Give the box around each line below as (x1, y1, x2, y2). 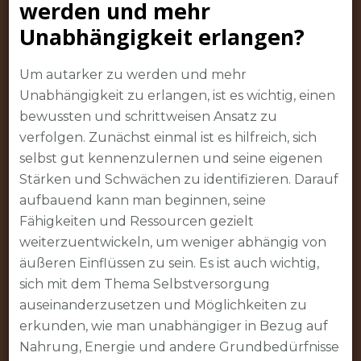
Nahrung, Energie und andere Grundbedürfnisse (19, 338, 339, 355)
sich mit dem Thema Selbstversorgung (19, 276, 270, 292)
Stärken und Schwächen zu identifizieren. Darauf (19, 171, 338, 187)
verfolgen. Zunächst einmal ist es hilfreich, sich (19, 129, 317, 145)
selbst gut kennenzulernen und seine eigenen (19, 150, 322, 166)
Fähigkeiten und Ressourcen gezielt (19, 213, 254, 229)
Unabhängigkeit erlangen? (19, 21, 305, 52)
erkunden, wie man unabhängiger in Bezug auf (19, 317, 328, 334)
